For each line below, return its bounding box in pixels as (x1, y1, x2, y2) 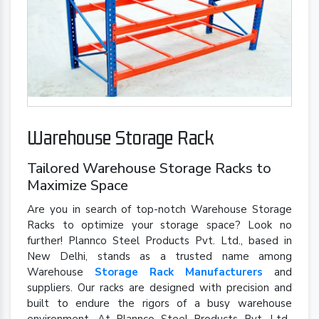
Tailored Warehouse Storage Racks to (27, 159, 271, 179)
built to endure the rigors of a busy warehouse (27, 296, 292, 311)
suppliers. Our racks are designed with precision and (27, 281, 292, 296)
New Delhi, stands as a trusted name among (27, 249, 292, 264)
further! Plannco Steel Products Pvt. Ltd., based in (27, 234, 292, 249)
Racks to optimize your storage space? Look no (27, 218, 292, 233)
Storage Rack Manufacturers (95, 265, 263, 280)
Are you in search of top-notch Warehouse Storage (27, 202, 292, 217)
